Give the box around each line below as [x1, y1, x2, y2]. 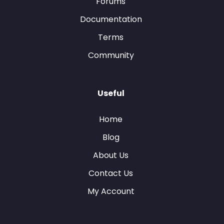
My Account [87, 185, 134, 197]
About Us [93, 149, 128, 161]
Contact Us [88, 167, 133, 179]
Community [87, 49, 134, 61]
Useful [97, 87, 124, 99]
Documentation [79, 13, 142, 25]
